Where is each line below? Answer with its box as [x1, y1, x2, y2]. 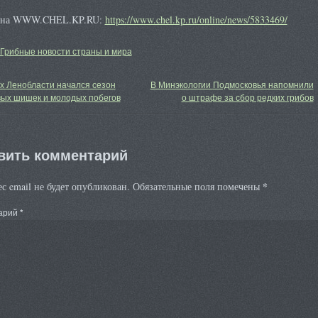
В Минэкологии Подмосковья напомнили [150, 78, 314, 90]
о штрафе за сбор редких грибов [181, 91, 314, 103]
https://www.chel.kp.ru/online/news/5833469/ [104, 13, 287, 26]
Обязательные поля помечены [132, 180, 263, 193]
